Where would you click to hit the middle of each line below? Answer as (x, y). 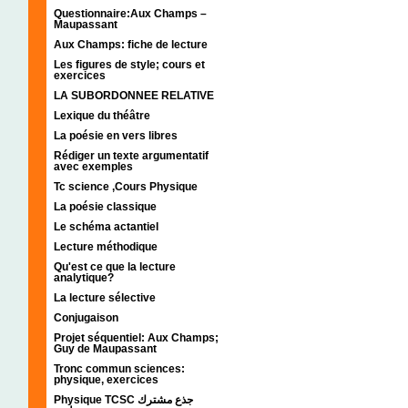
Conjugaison (86, 317)
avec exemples (93, 166)
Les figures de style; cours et (129, 64)
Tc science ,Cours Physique (126, 186)
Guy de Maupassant (105, 348)
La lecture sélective (105, 297)
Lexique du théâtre (102, 115)
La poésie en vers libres (116, 135)
